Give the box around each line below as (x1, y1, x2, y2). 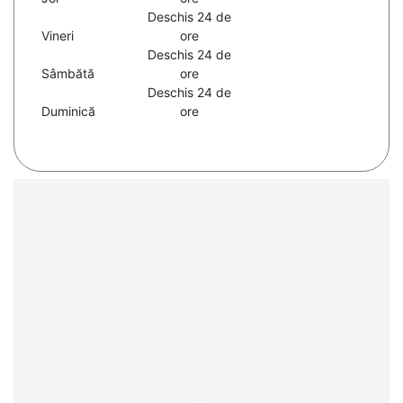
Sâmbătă (41, 66, 94, 82)
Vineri (41, 28, 74, 44)
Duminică (41, 103, 95, 120)
